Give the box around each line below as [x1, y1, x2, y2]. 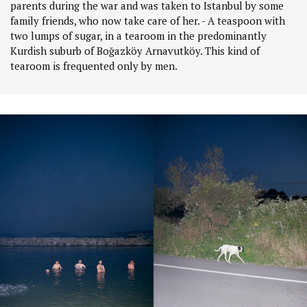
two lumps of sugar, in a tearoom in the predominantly [10, 29, 267, 43]
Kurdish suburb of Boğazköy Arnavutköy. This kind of [10, 44, 260, 58]
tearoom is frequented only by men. [10, 59, 177, 73]
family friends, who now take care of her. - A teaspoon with [10, 14, 285, 28]
